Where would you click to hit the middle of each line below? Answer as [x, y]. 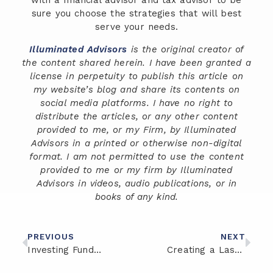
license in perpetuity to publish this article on [136, 76]
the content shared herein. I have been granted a [136, 62]
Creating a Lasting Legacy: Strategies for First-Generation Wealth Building [239, 250]
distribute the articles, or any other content [136, 116]
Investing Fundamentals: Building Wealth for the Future [97, 250]
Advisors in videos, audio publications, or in [136, 183]
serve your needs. [136, 27]
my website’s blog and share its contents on [136, 89]
